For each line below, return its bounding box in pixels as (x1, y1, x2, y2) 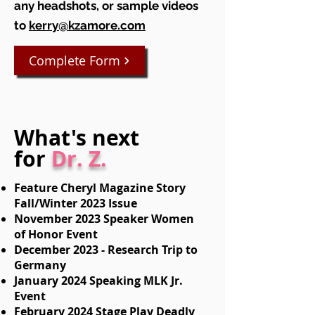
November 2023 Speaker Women (14, 211, 194, 227)
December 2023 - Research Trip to (14, 242, 198, 258)
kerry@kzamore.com (29, 18, 146, 33)
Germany (14, 257, 69, 274)
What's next (14, 123, 139, 153)
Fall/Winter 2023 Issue (14, 195, 140, 212)
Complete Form (28, 52, 120, 70)
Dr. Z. (51, 144, 107, 174)
